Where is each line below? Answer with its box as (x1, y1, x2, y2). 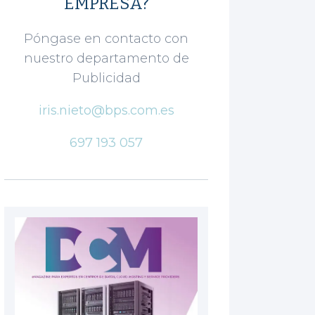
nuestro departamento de (23, 50, 189, 66)
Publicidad (72, 70, 141, 86)
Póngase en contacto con (24, 30, 189, 46)
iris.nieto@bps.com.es (38, 102, 174, 118)
